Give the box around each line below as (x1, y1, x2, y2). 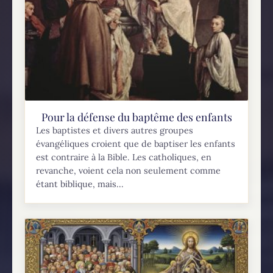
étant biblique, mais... (36, 178, 124, 190)
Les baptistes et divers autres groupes (36, 124, 194, 136)
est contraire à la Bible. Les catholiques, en (36, 151, 212, 163)
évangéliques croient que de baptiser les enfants (36, 138, 236, 149)
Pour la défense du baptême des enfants (41, 109, 232, 124)
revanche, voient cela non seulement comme (36, 165, 221, 176)
